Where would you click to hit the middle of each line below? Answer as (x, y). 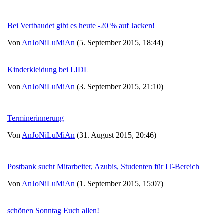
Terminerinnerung (36, 118)
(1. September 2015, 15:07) (119, 184)
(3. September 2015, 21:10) (119, 87)
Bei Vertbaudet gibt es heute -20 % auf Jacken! (81, 26)
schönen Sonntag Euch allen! (53, 211)
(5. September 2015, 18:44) (119, 43)
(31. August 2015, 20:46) (116, 135)
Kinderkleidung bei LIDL (48, 70)
